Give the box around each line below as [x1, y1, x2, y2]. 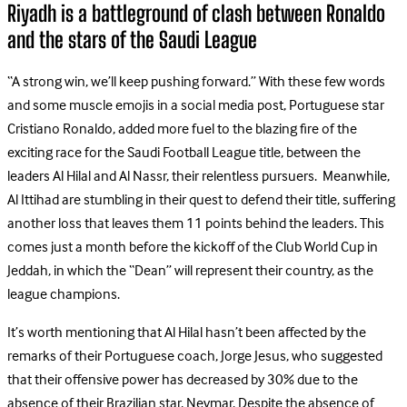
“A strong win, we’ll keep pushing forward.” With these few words [7, 70, 385, 94]
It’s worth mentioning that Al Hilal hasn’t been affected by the [7, 321, 366, 345]
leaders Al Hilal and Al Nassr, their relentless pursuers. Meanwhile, [7, 164, 390, 189]
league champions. [7, 283, 120, 307]
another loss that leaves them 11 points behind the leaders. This [7, 212, 384, 236]
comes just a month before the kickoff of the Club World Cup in [7, 235, 378, 260]
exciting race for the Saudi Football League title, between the [7, 141, 361, 165]
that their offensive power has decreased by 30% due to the [7, 368, 358, 392]
